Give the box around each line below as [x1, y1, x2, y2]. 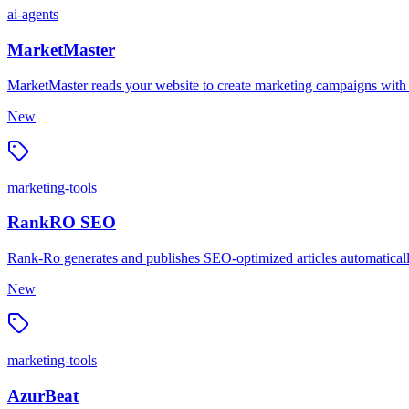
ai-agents [7, 6, 58, 23]
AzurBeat [7, 385, 79, 405]
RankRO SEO [7, 213, 116, 233]
